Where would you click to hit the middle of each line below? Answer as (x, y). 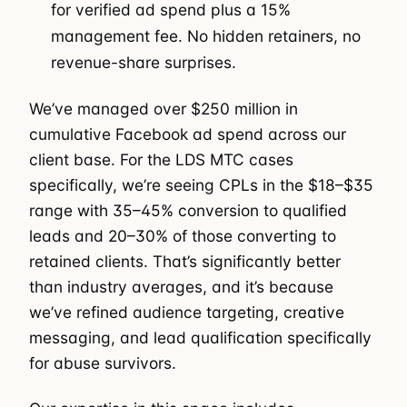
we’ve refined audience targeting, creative (187, 312)
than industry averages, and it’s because (181, 286)
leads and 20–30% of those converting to (183, 235)
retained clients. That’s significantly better (185, 261)
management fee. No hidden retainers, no (206, 36)
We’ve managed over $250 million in (164, 108)
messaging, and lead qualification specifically (200, 337)
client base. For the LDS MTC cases (161, 159)
